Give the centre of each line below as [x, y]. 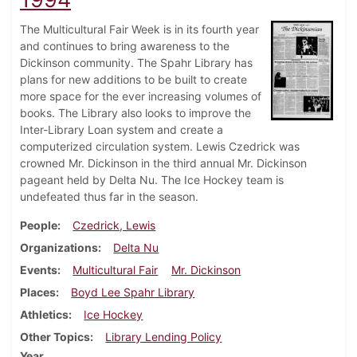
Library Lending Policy [164, 337]
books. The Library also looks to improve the [135, 113]
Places [38, 292]
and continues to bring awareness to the [125, 46]
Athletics [44, 315]
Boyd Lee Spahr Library [133, 292]
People [39, 226]
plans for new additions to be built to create [133, 80]
